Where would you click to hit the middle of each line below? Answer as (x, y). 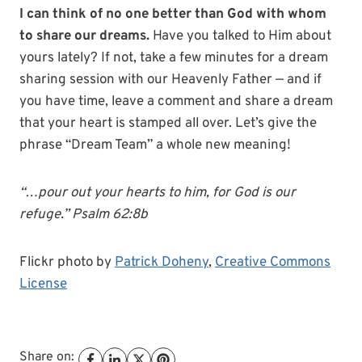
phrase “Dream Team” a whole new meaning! (155, 145)
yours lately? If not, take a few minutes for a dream (174, 58)
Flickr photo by (67, 263)
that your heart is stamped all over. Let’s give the (168, 124)
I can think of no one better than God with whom (173, 15)
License (43, 284)
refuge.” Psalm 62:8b (84, 215)
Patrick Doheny (162, 263)
